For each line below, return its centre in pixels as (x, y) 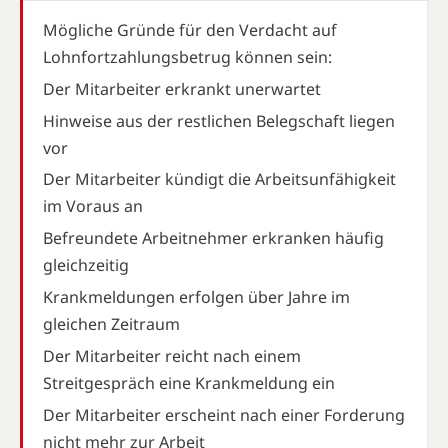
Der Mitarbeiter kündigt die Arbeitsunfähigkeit (219, 179)
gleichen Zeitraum (111, 323)
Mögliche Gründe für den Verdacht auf (190, 30)
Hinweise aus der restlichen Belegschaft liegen (219, 120)
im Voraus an (93, 206)
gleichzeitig (86, 265)
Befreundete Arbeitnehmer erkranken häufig (213, 238)
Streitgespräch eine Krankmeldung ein (189, 382)
